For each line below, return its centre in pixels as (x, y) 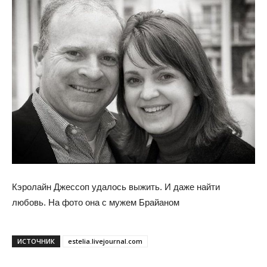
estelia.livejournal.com (105, 241)
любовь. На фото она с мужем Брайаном (96, 202)
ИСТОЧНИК (36, 241)
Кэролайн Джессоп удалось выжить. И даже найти (116, 187)
